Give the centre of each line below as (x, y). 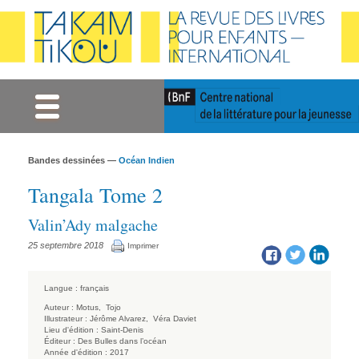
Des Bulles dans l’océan (122, 341)
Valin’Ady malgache (93, 225)
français (95, 288)
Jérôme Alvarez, (120, 318)
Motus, (90, 307)
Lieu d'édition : (71, 329)
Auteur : (59, 307)
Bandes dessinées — (73, 161)
